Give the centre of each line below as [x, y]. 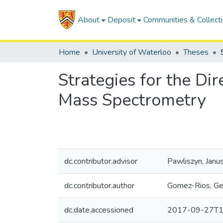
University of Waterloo [132, 52]
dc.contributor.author [99, 186]
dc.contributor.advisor [101, 161]
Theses [196, 52]
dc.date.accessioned [99, 210]
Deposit [121, 20]
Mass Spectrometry [132, 100]
